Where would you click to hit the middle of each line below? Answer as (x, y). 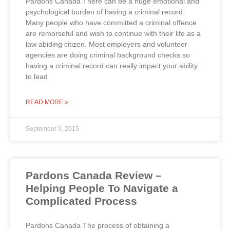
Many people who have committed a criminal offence (111, 22)
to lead (37, 76)
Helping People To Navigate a (102, 188)
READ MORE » (47, 102)
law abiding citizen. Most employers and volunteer (107, 44)
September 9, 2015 (52, 129)
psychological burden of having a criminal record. (106, 12)
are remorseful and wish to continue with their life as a (113, 33)
